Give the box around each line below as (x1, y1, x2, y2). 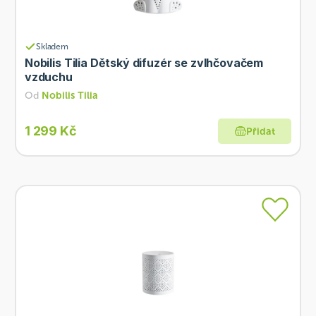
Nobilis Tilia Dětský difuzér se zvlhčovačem (24, 56, 264, 70)
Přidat (245, 125, 275, 138)
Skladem (35, 42, 69, 51)
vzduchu (24, 70, 73, 84)
